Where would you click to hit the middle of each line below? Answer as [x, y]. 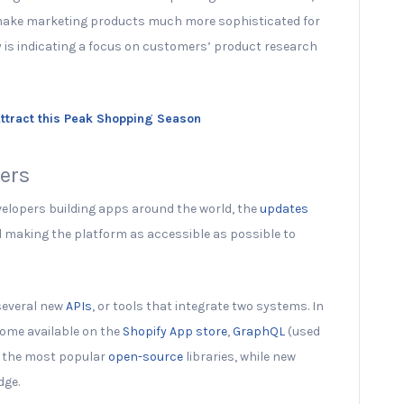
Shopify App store [175, 331]
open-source [146, 356]
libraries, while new [239, 356]
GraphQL [259, 331]
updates [284, 208]
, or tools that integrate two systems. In [208, 306]
